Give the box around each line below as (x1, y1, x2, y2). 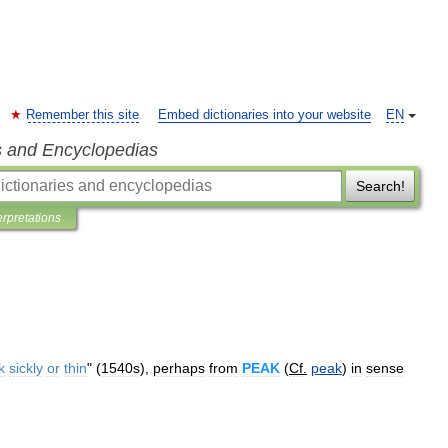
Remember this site (26, 108, 139, 122)
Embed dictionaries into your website (158, 108, 371, 122)
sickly (9, 360, 43, 376)
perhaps (153, 360, 205, 376)
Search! (355, 178, 405, 194)
